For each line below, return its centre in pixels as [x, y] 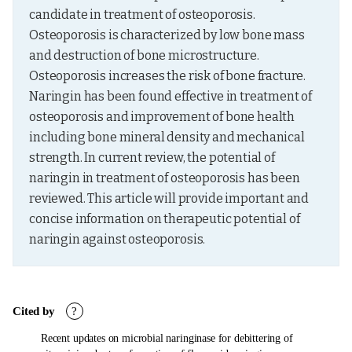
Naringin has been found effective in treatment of [171, 96]
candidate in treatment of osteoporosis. [142, 15]
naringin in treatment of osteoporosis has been [165, 178]
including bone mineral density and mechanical [167, 137]
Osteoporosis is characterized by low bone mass [167, 35]
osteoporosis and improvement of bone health [162, 117]
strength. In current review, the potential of [152, 158]
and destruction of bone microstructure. [144, 55]
